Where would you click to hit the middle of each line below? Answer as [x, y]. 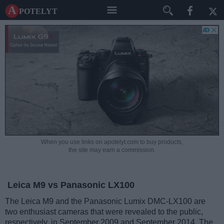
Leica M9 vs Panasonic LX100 [71, 185]
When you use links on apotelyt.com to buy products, [112, 142]
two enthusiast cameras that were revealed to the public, [104, 212]
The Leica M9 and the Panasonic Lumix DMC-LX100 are [105, 201]
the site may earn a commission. [112, 150]
